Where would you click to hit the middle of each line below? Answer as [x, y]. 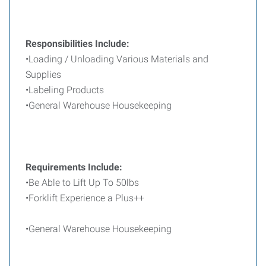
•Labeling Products [65, 90]
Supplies [43, 75]
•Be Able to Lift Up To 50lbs [82, 183]
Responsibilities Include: [77, 44]
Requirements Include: [74, 167]
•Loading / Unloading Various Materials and [117, 59]
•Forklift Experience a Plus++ [85, 198]
